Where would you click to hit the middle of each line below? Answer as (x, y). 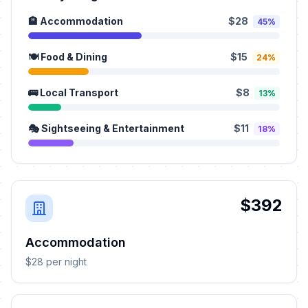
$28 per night (56, 262)
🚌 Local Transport (73, 92)
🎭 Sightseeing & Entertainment (106, 128)
